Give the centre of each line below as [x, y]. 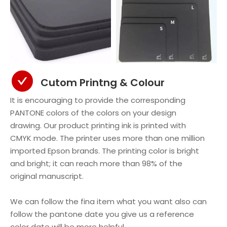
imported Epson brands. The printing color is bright [105, 150]
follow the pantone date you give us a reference [102, 214]
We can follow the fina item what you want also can [108, 201]
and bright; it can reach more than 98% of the [96, 163]
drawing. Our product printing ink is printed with [98, 125]
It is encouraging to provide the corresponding [98, 100]
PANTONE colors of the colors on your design [93, 112]
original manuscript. [47, 176]
